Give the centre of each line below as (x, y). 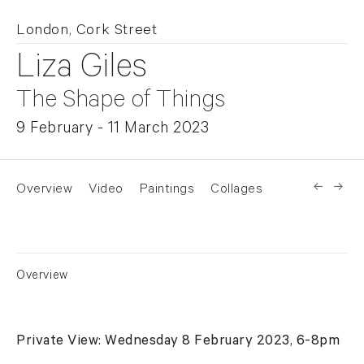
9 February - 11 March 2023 (113, 130)
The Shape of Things (121, 102)
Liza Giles (82, 71)
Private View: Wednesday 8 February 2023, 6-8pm (178, 342)
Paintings (167, 190)
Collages (236, 190)
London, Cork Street (87, 32)
